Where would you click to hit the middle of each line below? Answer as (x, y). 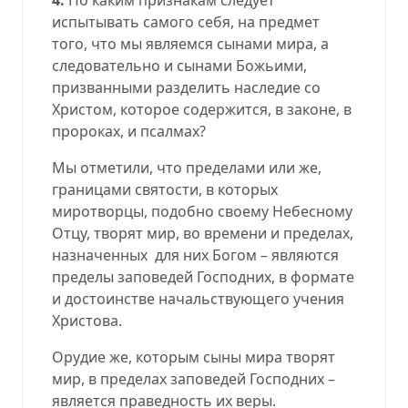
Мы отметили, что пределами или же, (187, 167)
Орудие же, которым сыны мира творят (194, 357)
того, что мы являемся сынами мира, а (190, 43)
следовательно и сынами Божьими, (179, 65)
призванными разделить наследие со (186, 87)
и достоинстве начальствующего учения (198, 298)
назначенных (100, 255)
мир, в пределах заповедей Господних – (194, 378)
